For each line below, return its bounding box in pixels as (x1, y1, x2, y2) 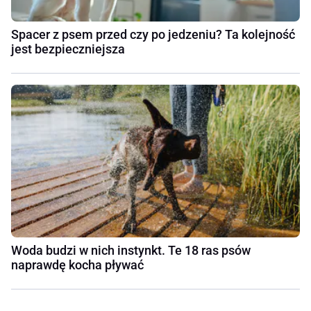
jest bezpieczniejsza (11, 42, 125, 57)
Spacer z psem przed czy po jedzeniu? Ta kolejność (11, 27, 295, 42)
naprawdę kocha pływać (11, 258, 144, 273)
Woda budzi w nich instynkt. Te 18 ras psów (11, 243, 251, 258)
